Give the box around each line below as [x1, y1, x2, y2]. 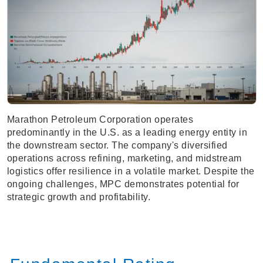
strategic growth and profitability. [6, 192, 150, 203]
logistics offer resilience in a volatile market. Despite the [6, 166, 255, 177]
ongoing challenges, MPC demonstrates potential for [6, 179, 240, 190]
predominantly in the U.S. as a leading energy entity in [6, 127, 247, 138]
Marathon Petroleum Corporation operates [6, 114, 193, 125]
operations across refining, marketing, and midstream [6, 153, 242, 164]
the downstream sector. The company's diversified [6, 140, 228, 151]
